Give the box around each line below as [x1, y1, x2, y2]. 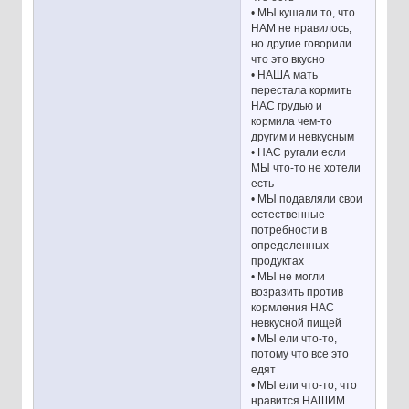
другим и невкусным [251, 131, 355, 144]
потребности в [251, 224, 328, 237]
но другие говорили [251, 37, 352, 51]
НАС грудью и [251, 100, 323, 113]
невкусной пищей [251, 317, 342, 330]
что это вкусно [251, 53, 326, 67]
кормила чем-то [251, 115, 333, 129]
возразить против [251, 286, 344, 299]
